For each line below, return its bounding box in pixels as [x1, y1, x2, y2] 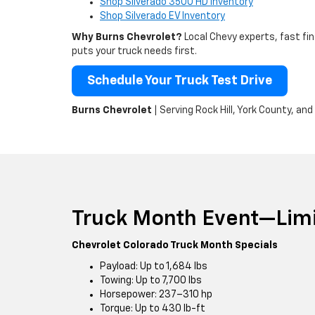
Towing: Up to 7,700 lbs [100, 276, 202, 285]
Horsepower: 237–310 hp [100, 290, 212, 300]
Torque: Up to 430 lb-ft [100, 304, 205, 314]
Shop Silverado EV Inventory [100, 11, 225, 21]
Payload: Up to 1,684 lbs [100, 262, 207, 271]
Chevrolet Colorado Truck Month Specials [72, 240, 278, 250]
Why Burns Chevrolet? [72, 32, 182, 42]
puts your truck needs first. [72, 46, 197, 56]
